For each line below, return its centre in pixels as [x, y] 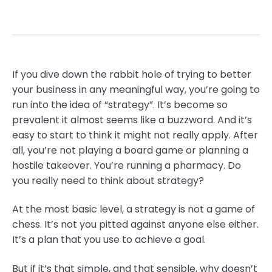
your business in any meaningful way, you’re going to [136, 90]
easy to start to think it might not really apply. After [135, 135]
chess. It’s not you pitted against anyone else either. [135, 225]
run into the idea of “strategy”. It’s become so [120, 105]
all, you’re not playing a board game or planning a [130, 150]
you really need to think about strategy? [108, 181]
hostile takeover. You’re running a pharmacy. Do [127, 165]
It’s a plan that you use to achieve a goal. [109, 240]
